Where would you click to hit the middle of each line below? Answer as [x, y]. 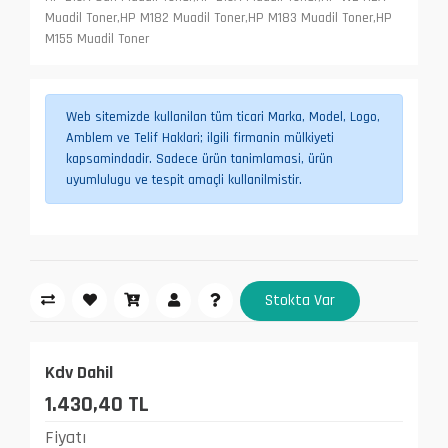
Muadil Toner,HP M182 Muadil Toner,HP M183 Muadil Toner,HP [218, 17]
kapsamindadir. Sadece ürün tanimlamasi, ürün [199, 158]
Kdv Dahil [79, 372]
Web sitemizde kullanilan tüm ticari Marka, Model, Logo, [223, 116]
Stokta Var [300, 300]
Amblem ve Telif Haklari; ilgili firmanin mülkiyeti [200, 137]
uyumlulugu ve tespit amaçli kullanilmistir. [184, 179]
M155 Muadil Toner [97, 38]
